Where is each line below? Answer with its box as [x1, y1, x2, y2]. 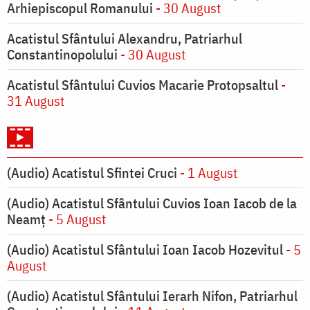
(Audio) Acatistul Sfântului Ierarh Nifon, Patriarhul [7, 286, 298, 306]
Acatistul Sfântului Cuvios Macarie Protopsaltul [7, 75, 278, 95]
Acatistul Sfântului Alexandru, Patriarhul [7, 29, 242, 48]
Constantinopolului [7, 45, 120, 64]
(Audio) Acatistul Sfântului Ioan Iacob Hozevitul [7, 240, 283, 259]
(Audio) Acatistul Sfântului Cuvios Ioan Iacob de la [7, 194, 297, 213]
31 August [7, 91, 64, 111]
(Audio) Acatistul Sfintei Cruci [7, 163, 177, 183]
